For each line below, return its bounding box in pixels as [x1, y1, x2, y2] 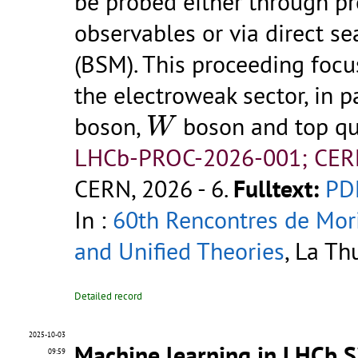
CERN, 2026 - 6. [74, 173, 233, 205]
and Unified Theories [74, 235, 284, 267]
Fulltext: [233, 173, 319, 205]
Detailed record [74, 289, 142, 304]
